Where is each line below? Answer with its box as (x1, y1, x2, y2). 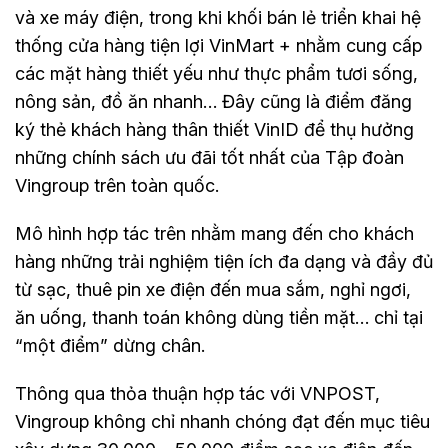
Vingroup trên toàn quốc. (15, 175, 219, 197)
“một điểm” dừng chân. (15, 335, 205, 357)
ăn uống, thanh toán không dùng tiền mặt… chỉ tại (15, 307, 423, 329)
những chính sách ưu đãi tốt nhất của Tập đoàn (15, 147, 404, 169)
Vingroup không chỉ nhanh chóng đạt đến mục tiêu (15, 411, 430, 433)
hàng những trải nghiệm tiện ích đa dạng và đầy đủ (15, 251, 433, 273)
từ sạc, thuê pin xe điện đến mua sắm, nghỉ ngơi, (15, 279, 411, 301)
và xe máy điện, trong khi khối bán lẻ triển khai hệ (15, 7, 421, 29)
